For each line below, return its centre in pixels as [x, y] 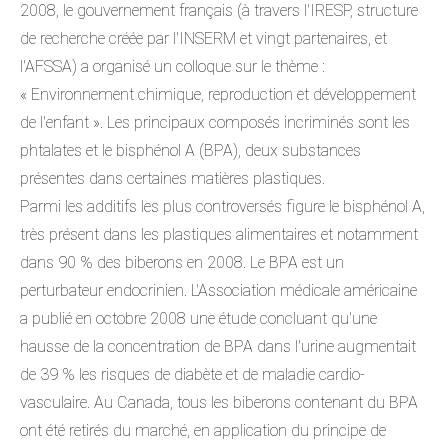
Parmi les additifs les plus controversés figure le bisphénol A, [222, 206]
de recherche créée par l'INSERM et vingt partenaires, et [203, 38]
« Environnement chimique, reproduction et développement [218, 94]
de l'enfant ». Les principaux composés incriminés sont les [215, 122]
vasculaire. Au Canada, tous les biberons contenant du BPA [219, 402]
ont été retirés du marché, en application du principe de [203, 430]
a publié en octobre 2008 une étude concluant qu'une [198, 318]
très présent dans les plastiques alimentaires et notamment [219, 234]
